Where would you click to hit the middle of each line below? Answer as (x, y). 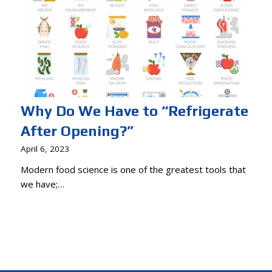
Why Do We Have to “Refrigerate (134, 111)
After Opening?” (77, 131)
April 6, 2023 (45, 149)
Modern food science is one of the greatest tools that (133, 170)
